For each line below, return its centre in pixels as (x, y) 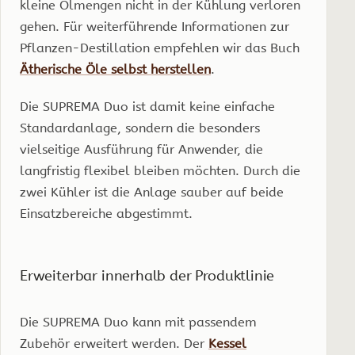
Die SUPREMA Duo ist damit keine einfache (147, 106)
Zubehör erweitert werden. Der (114, 343)
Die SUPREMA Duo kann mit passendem (138, 322)
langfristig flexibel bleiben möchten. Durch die (160, 170)
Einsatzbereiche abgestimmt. (106, 213)
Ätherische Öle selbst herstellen (115, 69)
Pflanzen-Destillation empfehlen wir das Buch (160, 48)
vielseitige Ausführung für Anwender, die (141, 149)
